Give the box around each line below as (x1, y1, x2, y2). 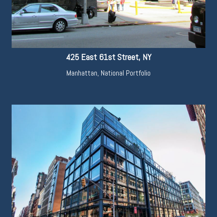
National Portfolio (101, 68, 151, 78)
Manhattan (66, 68, 97, 78)
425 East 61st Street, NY (65, 51, 152, 63)
